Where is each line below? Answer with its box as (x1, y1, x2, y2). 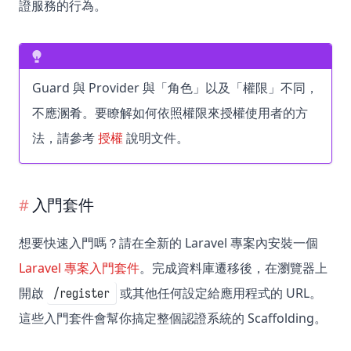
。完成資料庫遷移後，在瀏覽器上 (139, 259, 327, 277)
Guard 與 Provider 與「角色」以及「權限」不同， (32, 79, 318, 97)
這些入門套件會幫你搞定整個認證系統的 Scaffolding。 (19, 309, 327, 327)
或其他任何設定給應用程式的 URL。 (117, 284, 322, 302)
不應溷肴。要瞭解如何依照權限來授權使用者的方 (32, 104, 308, 122)
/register (53, 285, 110, 302)
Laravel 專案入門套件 (19, 259, 139, 277)
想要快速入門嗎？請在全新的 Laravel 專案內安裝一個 (19, 234, 318, 252)
